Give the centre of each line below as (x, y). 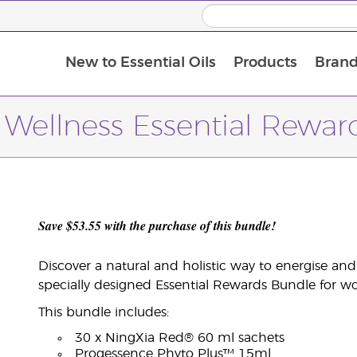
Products (265, 63)
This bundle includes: (103, 312)
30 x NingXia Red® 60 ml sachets (179, 338)
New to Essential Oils (140, 63)
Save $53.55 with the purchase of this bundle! (157, 226)
